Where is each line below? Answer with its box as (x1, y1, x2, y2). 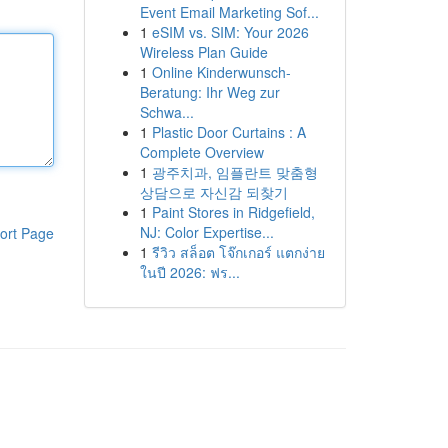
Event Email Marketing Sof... (139, 2, 319, 22)
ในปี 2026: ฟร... (139, 262, 240, 282)
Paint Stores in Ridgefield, (151, 202, 315, 222)
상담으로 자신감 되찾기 (139, 182, 288, 202)
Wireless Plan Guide (139, 42, 268, 62)
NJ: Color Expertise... (139, 222, 274, 242)
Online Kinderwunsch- (151, 62, 291, 82)
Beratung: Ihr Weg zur (139, 82, 280, 102)
